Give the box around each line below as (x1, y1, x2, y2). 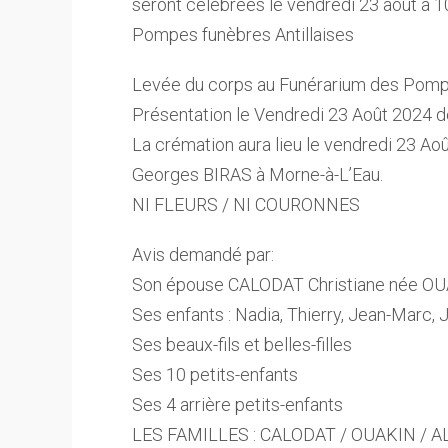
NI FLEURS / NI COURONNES (132, 194, 360, 215)
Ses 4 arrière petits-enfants (132, 394, 343, 415)
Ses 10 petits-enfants (132, 364, 298, 385)
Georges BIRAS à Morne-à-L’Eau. (132, 164, 383, 185)
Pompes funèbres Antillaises (132, 24, 354, 45)
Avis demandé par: (132, 244, 274, 265)
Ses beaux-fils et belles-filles (132, 334, 352, 355)
